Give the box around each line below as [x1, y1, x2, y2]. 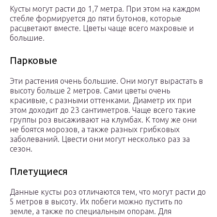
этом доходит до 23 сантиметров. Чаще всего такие [10, 106, 196, 115]
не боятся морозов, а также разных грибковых [10, 125, 180, 134]
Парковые [10, 55, 57, 66]
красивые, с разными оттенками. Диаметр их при [10, 96, 191, 105]
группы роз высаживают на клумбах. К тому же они [10, 115, 197, 124]
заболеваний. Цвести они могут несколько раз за [10, 135, 190, 144]
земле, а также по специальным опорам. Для [10, 207, 171, 216]
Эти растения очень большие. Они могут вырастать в [10, 77, 203, 86]
